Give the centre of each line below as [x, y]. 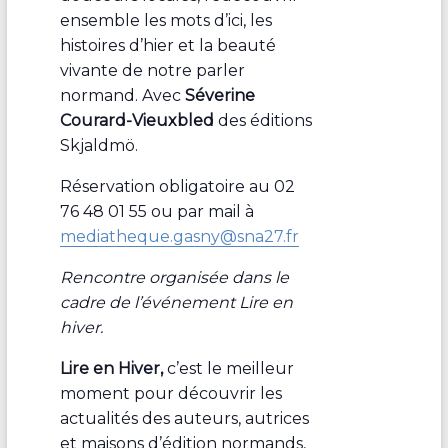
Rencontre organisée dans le [174, 277]
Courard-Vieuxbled [136, 120]
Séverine [219, 95]
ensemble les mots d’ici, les [165, 20]
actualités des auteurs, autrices [184, 418]
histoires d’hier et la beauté [167, 45]
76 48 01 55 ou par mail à [156, 211]
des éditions [262, 120]
